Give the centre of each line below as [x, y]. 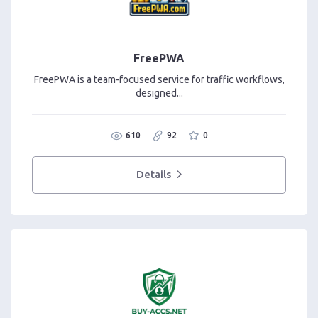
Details [154, 175]
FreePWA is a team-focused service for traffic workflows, [159, 79]
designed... [159, 93]
